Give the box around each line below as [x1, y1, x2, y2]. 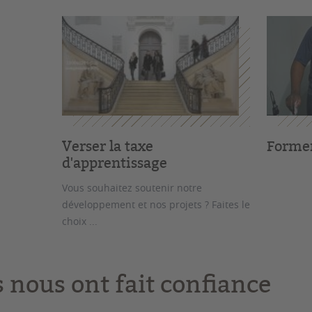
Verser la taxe [62, 136, 154, 155]
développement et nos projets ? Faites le [62, 197, 251, 211]
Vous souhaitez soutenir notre [62, 180, 203, 194]
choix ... [62, 214, 98, 228]
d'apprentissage [62, 153, 168, 172]
